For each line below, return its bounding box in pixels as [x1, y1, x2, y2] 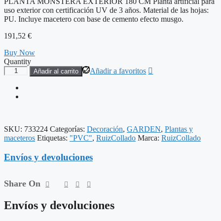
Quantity [4, 57, 31, 66]
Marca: [138, 134, 161, 143]
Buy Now [4, 48, 35, 57]
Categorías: [50, 125, 87, 134]
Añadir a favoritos [90, 67, 147, 75]
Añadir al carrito [34, 68, 79, 75]
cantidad [3, 110, 30, 119]
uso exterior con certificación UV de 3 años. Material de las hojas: [4, 6, 209, 15]
